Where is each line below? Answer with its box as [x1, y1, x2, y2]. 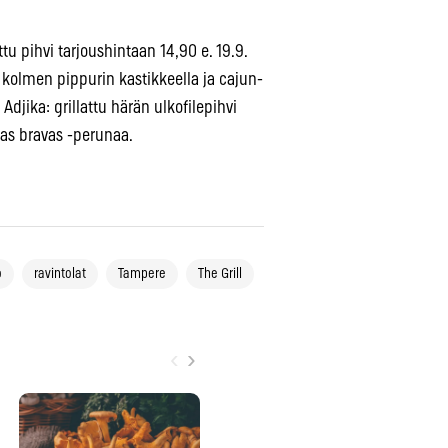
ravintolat [34, 267, 86, 282]
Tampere [118, 267, 166, 282]
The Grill [198, 267, 242, 282]
